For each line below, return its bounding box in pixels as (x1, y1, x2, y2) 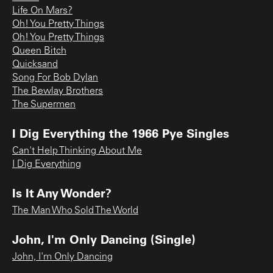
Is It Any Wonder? (12, 184, 112, 200)
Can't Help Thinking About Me (12, 146, 142, 156)
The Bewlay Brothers (12, 86, 103, 96)
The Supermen (12, 99, 76, 110)
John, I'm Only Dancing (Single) (12, 230, 196, 247)
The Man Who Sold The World (12, 205, 138, 216)
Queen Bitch (12, 46, 66, 56)
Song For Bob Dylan (12, 73, 98, 83)
